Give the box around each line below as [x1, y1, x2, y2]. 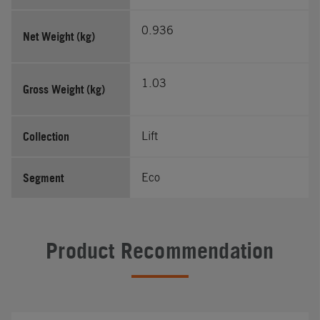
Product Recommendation [46, 237, 274, 264]
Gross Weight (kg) [23, 81, 105, 96]
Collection [23, 129, 69, 144]
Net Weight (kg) [23, 29, 95, 44]
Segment [23, 170, 64, 185]
